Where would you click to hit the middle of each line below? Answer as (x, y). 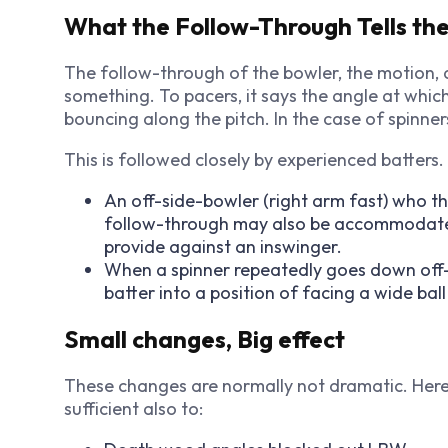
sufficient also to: (133, 409)
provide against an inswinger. (223, 247)
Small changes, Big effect (204, 339)
